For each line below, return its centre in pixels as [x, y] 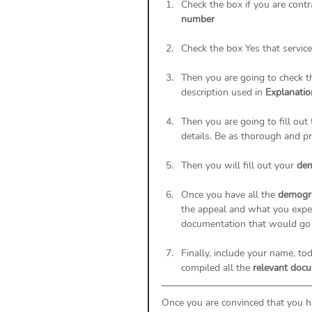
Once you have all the [229, 194]
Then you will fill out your [239, 165]
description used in [223, 92]
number [198, 19]
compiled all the [217, 267]
